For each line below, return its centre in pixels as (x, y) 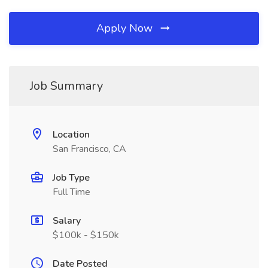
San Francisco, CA (89, 149)
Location (71, 135)
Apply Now (126, 28)
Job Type (71, 178)
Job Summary (66, 86)
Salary (67, 221)
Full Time (71, 192)
